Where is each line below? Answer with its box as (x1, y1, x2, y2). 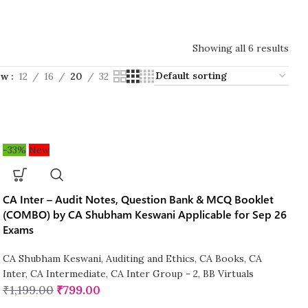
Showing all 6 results (192, 42, 289, 55)
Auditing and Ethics (105, 252, 195, 265)
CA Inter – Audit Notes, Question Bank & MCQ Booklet (2, 192, 274, 207)
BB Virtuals (202, 267, 254, 280)
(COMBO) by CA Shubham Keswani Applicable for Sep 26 (2, 207, 287, 222)
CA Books (199, 252, 244, 265)
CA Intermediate (30, 267, 106, 280)
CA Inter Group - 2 (110, 267, 198, 280)
